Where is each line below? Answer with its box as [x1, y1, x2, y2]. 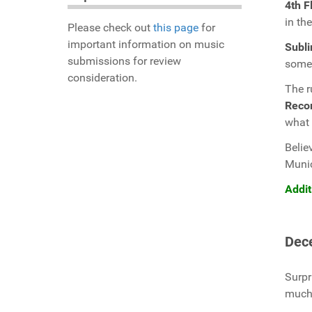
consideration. [68, 71, 137, 85]
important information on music [68, 38, 224, 52]
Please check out [68, 21, 153, 35]
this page [153, 21, 198, 35]
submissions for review [68, 54, 181, 68]
